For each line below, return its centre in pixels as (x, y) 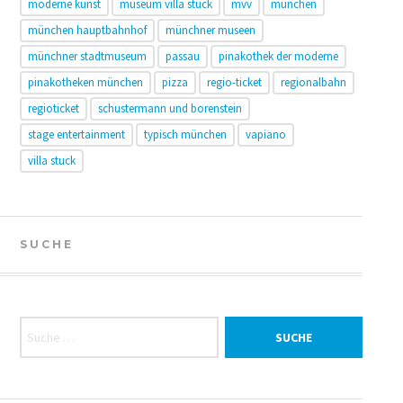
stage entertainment (76, 134)
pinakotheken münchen (85, 82)
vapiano (265, 134)
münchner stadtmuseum (87, 56)
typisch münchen (185, 134)
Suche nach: (57, 326)
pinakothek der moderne (278, 56)
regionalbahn (313, 82)
